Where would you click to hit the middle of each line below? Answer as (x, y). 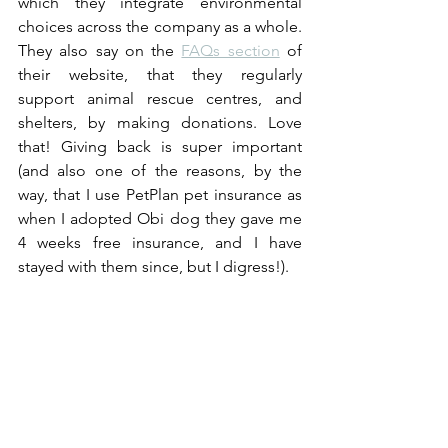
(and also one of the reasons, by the (160, 171)
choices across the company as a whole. (160, 27)
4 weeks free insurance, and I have (160, 243)
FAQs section (230, 51)
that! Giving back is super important (160, 147)
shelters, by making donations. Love (160, 123)
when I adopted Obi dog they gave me (160, 219)
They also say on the (100, 51)
